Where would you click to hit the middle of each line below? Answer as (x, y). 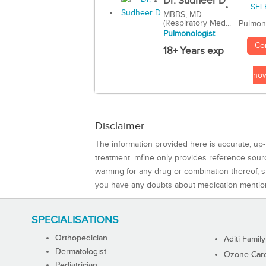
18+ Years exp (193, 51)
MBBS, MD (182, 15)
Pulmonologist (189, 34)
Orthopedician (81, 238)
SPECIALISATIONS (75, 220)
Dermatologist (80, 251)
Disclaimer (120, 126)
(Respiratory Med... (197, 23)
